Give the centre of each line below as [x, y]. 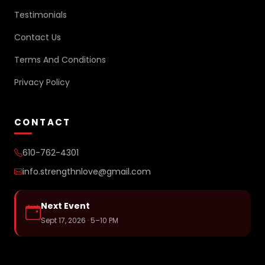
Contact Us [38, 37]
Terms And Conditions [60, 60]
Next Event [65, 206]
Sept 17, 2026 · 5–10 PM [80, 220]
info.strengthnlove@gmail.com [87, 172]
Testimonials [41, 15]
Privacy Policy [42, 82]
